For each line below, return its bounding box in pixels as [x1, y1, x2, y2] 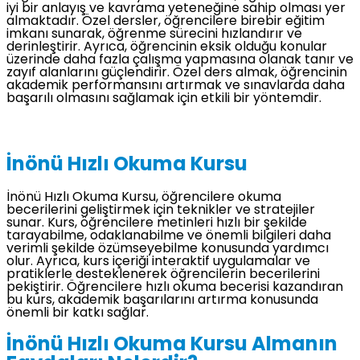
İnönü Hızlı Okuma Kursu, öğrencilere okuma [6, 191, 281, 205]
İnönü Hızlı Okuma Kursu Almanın [6, 336, 337, 356]
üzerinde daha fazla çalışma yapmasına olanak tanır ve [6, 53, 354, 67]
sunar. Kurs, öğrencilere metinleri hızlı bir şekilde [6, 217, 307, 231]
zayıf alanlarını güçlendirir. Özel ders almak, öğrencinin [6, 66, 347, 80]
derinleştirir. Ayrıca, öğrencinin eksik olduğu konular [6, 40, 327, 54]
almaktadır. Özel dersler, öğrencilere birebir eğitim [6, 14, 325, 28]
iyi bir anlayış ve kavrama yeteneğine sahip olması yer [6, 2, 346, 15]
